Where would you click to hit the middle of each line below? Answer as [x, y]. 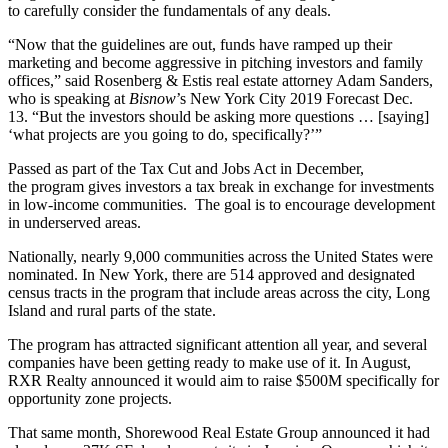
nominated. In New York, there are [119, 274]
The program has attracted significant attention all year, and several [217, 344]
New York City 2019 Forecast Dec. [301, 98]
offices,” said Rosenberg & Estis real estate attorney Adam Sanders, [220, 80]
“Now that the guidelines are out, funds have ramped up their [200, 44]
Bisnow [152, 98]
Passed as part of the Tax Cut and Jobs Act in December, [186, 168]
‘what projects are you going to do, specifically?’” [165, 134]
